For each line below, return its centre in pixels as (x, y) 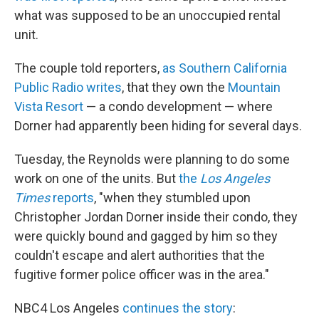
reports (72, 197)
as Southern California (225, 68)
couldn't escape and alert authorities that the (140, 255)
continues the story (178, 308)
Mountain (254, 87)
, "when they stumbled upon (172, 197)
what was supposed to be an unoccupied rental (147, 15)
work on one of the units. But (96, 178)
